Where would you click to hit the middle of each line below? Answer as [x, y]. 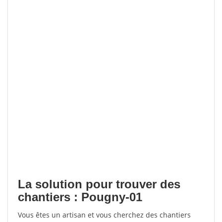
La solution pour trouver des [99, 184]
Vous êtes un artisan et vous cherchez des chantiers [104, 215]
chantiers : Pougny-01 [80, 197]
